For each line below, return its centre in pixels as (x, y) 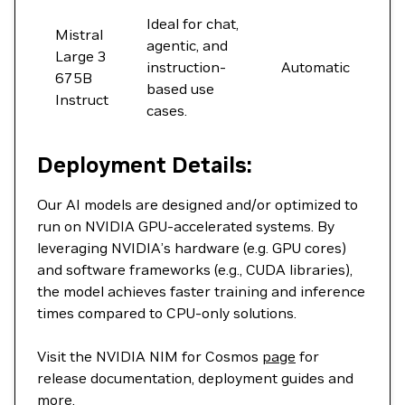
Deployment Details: (145, 165)
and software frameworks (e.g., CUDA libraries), (195, 269)
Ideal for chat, (193, 24)
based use (180, 89)
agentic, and (187, 45)
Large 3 (81, 56)
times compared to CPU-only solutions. (167, 313)
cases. (167, 110)
